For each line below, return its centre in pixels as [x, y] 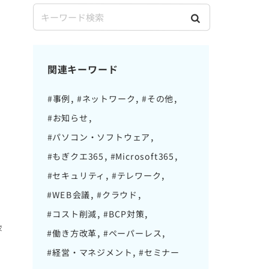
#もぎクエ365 [76, 156]
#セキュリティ [76, 175]
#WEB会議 [69, 194]
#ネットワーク [106, 98]
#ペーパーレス [132, 233]
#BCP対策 [124, 214]
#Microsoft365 [142, 156]
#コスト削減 [72, 213]
